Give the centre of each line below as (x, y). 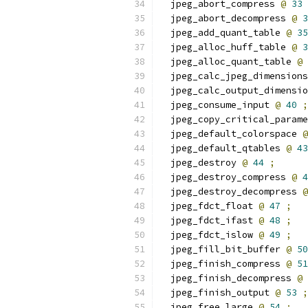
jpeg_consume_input (217, 105)
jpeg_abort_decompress (225, 18)
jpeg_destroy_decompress (231, 191)
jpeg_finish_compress (223, 264)
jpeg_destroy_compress (225, 177)
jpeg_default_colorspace (231, 134)
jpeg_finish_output (217, 293)
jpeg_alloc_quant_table (228, 62)
